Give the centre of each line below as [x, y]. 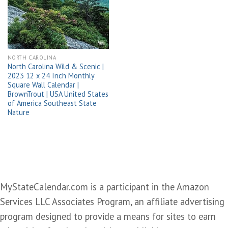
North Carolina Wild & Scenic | [55, 67]
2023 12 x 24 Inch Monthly [51, 76]
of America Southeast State [52, 103]
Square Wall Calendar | [43, 85]
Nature [18, 112]
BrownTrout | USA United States [58, 94]
